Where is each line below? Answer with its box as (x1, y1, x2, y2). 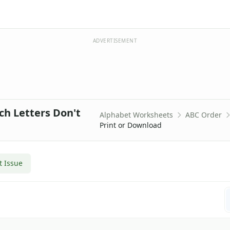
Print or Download (100, 120, 162, 130)
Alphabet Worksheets (100, 110, 174, 120)
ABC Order (185, 110, 222, 120)
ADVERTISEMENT (92, 37, 138, 44)
